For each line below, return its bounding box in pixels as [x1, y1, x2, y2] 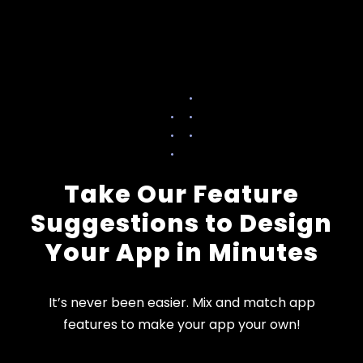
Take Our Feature [64, 177, 299, 211]
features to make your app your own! [62, 314, 301, 334]
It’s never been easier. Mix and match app [48, 293, 315, 312]
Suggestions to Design [31, 206, 332, 241]
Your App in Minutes [45, 235, 318, 270]
